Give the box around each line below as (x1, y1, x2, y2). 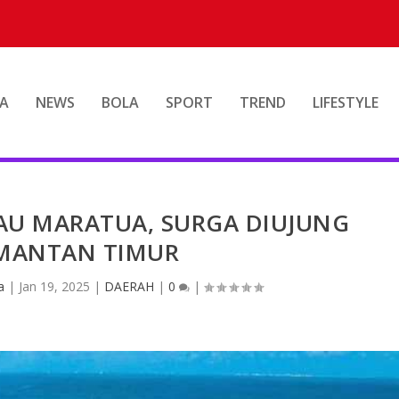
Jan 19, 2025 (18, 277, 90, 295)
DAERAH (103, 277, 154, 295)
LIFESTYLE (312, 93, 379, 112)
